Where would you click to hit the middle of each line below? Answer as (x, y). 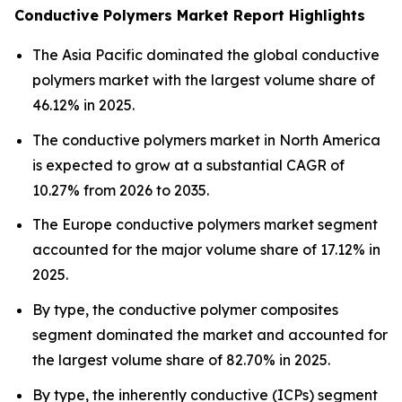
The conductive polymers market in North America (206, 140)
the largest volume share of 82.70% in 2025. (181, 359)
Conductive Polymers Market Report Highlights (190, 15)
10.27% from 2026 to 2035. (121, 190)
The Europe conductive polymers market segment (205, 225)
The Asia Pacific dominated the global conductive (206, 55)
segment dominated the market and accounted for (210, 334)
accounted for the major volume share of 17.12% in (206, 250)
